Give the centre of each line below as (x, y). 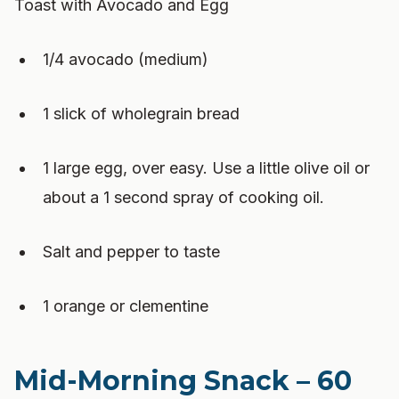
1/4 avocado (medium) (126, 59)
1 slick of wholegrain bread (141, 114)
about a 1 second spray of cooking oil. (183, 197)
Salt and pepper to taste (131, 252)
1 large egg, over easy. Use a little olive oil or (206, 168)
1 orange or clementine (126, 306)
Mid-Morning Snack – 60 (183, 381)
